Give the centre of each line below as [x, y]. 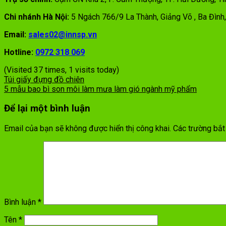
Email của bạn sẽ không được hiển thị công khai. [88, 129]
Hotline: [20, 52]
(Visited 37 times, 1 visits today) [62, 70]
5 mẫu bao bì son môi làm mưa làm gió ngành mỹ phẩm [100, 89]
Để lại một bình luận [47, 109]
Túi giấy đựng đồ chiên [44, 79]
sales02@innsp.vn [63, 34]
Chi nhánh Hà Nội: [37, 17]
